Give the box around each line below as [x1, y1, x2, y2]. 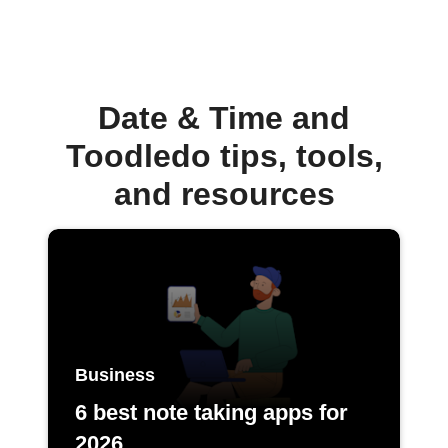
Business [74, 364, 155, 385]
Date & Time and [98, 100, 350, 137]
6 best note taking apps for [74, 399, 348, 425]
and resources [113, 176, 335, 213]
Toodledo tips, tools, [65, 138, 383, 175]
